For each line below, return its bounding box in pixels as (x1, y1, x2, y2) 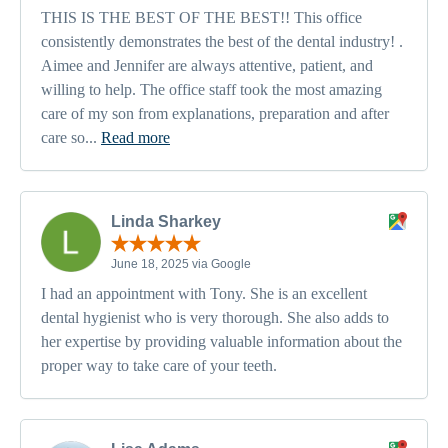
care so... (41, 128, 101, 146)
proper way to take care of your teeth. (41, 357, 277, 375)
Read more (101, 128, 170, 146)
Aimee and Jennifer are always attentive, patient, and (41, 56, 373, 74)
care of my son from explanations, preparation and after (41, 104, 389, 122)
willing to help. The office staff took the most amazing (41, 80, 382, 98)
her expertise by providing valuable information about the (41, 333, 402, 351)
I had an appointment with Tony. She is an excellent (41, 285, 367, 303)
